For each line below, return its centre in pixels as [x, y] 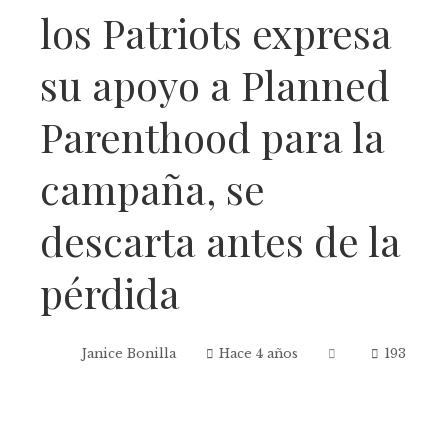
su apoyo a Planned [215, 84]
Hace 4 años [258, 354]
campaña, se [152, 188]
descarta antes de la [220, 240]
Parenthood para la [212, 136]
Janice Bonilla [129, 354]
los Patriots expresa [216, 32]
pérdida [110, 292]
